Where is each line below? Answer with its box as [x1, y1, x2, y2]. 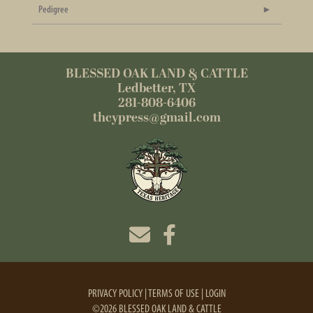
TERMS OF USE [147, 286, 199, 300]
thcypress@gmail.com [92, 108, 221, 127]
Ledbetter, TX [117, 79, 196, 98]
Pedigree [38, 3, 68, 15]
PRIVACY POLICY [87, 286, 143, 300]
